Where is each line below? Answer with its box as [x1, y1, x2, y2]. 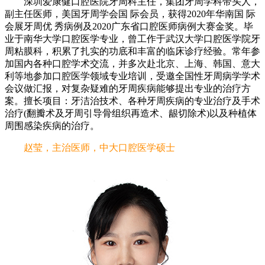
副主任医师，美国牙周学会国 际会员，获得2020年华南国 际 [5, 9, 256, 20]
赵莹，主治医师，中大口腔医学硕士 [5, 143, 175, 153]
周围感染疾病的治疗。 [5, 121, 99, 131]
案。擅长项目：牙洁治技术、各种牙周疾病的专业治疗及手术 [5, 96, 260, 106]
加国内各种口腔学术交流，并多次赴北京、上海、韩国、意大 [5, 59, 260, 69]
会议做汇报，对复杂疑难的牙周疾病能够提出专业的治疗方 [5, 83, 251, 94]
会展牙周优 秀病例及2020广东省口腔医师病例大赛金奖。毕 [5, 21, 253, 32]
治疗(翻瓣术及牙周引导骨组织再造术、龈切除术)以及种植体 [5, 108, 257, 119]
